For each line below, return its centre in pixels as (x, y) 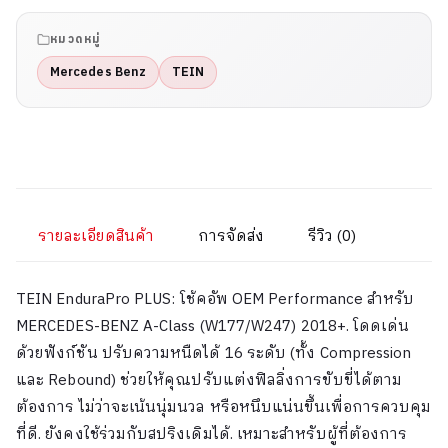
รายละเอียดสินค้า (96, 236)
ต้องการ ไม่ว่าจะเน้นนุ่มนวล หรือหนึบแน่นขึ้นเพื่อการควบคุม (224, 407)
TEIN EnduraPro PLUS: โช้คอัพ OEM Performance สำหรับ (215, 299)
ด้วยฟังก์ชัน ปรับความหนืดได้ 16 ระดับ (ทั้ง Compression (214, 353)
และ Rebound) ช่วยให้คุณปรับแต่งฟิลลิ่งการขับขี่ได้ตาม (209, 380)
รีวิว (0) (332, 236)
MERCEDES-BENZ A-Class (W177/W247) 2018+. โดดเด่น (213, 326)
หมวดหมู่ (76, 38)
